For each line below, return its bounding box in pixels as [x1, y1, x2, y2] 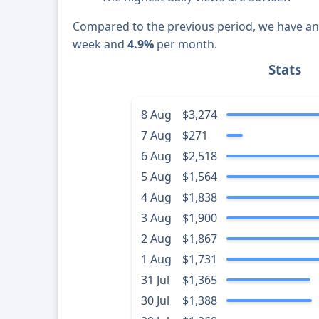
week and [73, 36, 128, 53]
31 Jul [140, 272, 169, 288]
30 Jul [140, 293, 169, 309]
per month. [154, 36, 218, 53]
